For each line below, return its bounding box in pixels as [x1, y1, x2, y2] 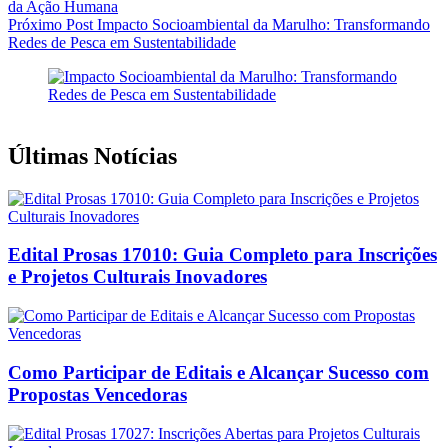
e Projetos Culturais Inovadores [8, 266, 267, 288]
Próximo [8, 15, 66, 33]
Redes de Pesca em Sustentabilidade [8, 33, 236, 51]
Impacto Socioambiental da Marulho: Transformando [97, 15, 430, 33]
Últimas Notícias [8, 142, 177, 169]
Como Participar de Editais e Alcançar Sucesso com [8, 361, 429, 383]
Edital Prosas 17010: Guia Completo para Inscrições [8, 244, 437, 266]
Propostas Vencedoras [8, 383, 187, 405]
